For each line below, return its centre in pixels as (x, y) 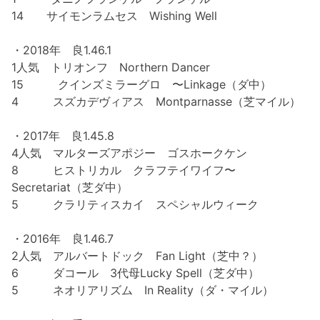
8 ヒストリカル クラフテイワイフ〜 (124, 170)
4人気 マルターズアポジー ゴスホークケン (129, 152)
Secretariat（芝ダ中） (70, 187)
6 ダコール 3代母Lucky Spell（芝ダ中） (135, 272)
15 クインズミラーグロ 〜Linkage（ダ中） (141, 84)
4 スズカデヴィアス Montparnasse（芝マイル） (156, 101)
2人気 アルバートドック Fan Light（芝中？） (137, 255)
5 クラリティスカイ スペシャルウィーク (135, 204)
